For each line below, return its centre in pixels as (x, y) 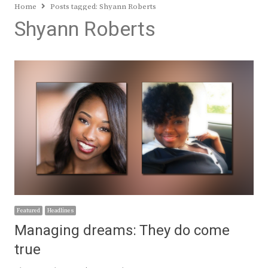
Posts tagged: (75, 7)
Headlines (60, 211)
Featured (28, 211)
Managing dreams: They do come (122, 231)
